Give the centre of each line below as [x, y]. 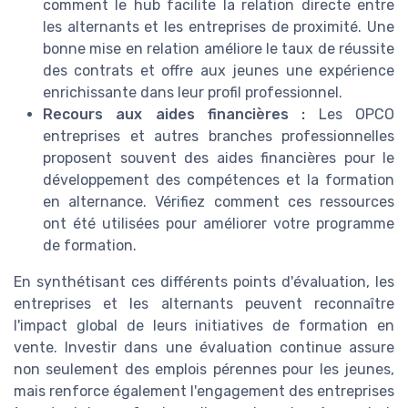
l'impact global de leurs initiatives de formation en [204, 325]
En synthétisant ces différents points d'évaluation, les [204, 281]
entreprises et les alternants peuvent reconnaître [204, 303]
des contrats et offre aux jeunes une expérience [219, 70]
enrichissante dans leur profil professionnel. [193, 92]
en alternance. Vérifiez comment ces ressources [219, 201]
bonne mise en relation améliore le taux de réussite [219, 48]
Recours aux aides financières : [174, 114]
